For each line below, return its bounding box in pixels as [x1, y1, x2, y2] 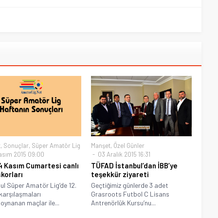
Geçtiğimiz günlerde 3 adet [91, 181, 169, 190]
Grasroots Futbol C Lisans [91, 190, 170, 199]
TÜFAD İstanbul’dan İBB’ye [91, 161, 178, 170]
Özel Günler [113, 142, 145, 150]
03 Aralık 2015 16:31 [96, 150, 151, 159]
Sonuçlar [3, 142, 29, 150]
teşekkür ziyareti [91, 170, 149, 179]
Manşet [91, 142, 111, 150]
